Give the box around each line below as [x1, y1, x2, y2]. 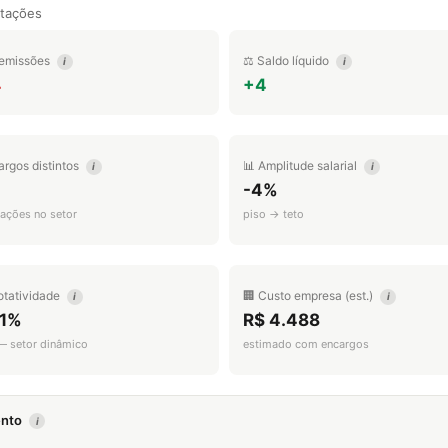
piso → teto [243, 207, 304, 221]
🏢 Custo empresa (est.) [243, 288, 376, 303]
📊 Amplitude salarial [243, 158, 360, 173]
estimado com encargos [243, 337, 369, 351]
